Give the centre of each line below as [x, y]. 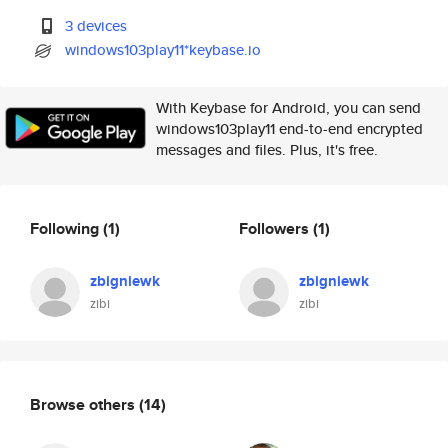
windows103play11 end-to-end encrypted [289, 128]
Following [66, 228]
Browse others [84, 404]
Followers [276, 228]
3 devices [96, 25]
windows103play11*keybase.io [163, 49]
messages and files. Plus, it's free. [267, 149]
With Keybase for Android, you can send [288, 107]
